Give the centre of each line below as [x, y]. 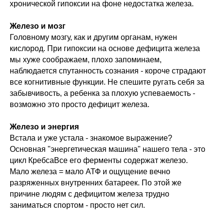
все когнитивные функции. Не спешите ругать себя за [107, 82]
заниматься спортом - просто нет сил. [77, 205]
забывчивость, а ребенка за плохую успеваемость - [102, 93]
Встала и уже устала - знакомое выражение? [91, 138]
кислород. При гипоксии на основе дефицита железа [105, 49]
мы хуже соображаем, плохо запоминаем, [86, 60]
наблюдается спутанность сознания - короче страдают [108, 71]
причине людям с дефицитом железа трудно [90, 194]
